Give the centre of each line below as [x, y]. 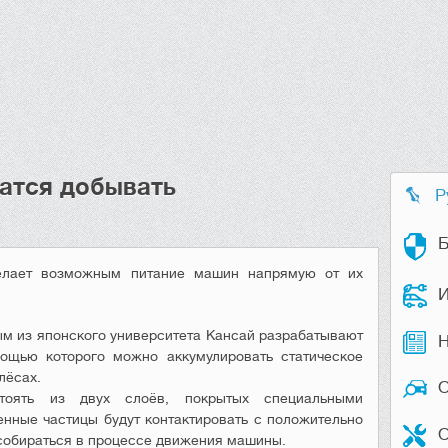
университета [156, 335]
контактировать [197, 419]
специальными [313, 398]
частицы [71, 419]
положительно [315, 419]
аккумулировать [219, 356]
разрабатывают [311, 335]
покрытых [216, 398]
